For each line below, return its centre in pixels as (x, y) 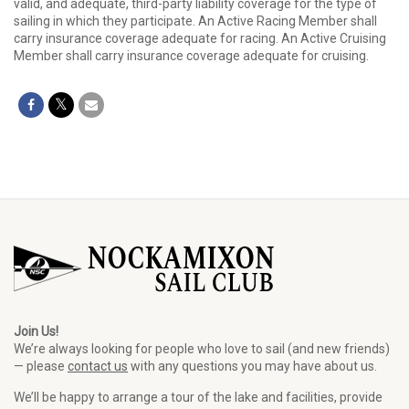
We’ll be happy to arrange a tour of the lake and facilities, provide (198, 397)
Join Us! (36, 331)
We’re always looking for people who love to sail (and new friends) (202, 349)
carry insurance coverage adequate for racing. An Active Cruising (200, 38)
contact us (98, 366)
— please (41, 366)
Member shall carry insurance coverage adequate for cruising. (193, 56)
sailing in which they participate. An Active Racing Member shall (195, 21)
